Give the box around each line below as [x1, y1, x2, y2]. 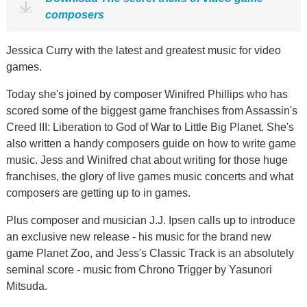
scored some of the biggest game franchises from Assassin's [5, 105, 297, 116]
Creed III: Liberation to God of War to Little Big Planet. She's [5, 121, 294, 133]
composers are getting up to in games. [5, 187, 191, 199]
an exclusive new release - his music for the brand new [5, 231, 271, 243]
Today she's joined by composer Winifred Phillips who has [5, 88, 288, 100]
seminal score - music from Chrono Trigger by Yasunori [5, 264, 272, 275]
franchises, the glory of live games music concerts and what [5, 171, 293, 182]
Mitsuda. [5, 280, 47, 292]
